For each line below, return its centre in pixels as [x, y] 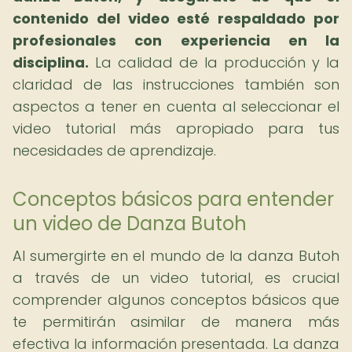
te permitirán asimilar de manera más [176, 322]
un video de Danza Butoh [130, 224]
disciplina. [51, 62]
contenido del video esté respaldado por [176, 18]
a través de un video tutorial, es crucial [176, 278]
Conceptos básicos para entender [173, 199]
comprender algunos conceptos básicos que [176, 300]
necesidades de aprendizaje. [114, 150]
